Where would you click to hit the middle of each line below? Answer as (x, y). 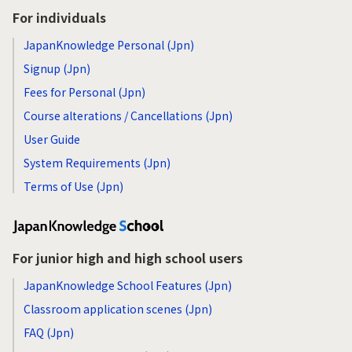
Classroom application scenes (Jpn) (118, 308)
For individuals (59, 17)
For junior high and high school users (128, 257)
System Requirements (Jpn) (97, 162)
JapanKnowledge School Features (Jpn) (128, 285)
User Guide (52, 139)
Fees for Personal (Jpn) (84, 92)
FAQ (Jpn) (49, 332)
